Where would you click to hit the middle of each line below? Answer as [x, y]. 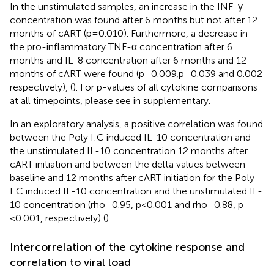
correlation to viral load [70, 262]
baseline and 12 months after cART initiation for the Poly [132, 177]
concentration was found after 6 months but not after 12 [134, 20]
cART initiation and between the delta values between [128, 164]
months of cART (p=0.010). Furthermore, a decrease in [129, 33]
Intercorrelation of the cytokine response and [127, 247]
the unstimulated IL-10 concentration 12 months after [129, 150]
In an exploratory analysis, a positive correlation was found [136, 124]
